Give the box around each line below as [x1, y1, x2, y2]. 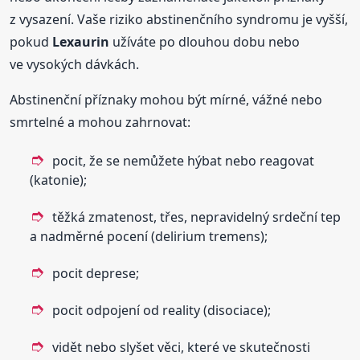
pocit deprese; [52, 264, 140, 282]
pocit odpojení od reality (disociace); [52, 301, 272, 319]
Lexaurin [52, 32, 110, 51]
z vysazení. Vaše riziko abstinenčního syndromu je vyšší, [10, 10, 349, 28]
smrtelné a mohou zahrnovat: [10, 112, 191, 131]
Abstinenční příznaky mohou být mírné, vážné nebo [10, 90, 323, 108]
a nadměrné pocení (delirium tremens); [30, 227, 268, 245]
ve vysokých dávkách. [10, 55, 140, 73]
